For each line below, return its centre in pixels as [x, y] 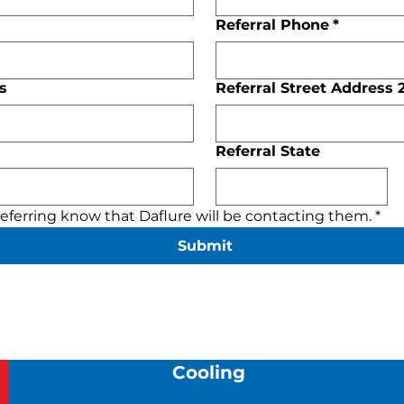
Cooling [208, 372]
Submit [205, 246]
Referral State [268, 151]
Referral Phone [273, 25]
